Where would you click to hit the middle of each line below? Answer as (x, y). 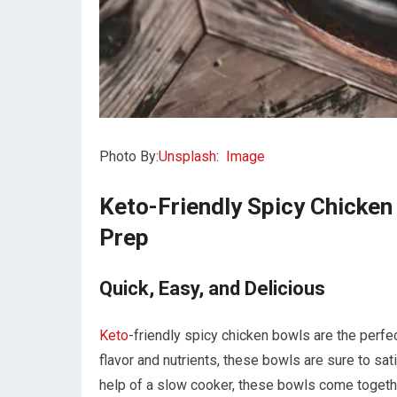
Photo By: (129, 157)
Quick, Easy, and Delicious (212, 289)
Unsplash (187, 157)
